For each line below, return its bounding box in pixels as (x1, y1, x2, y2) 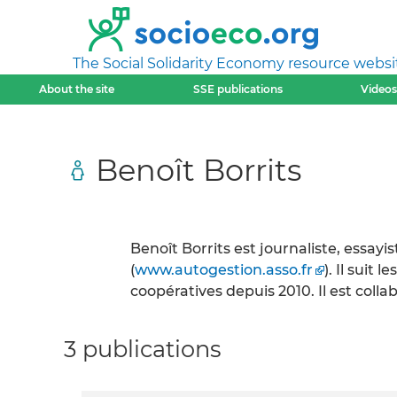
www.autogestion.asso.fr (135, 261, 313, 278)
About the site (39, 82, 115, 96)
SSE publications (192, 82, 283, 96)
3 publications (64, 335, 222, 362)
